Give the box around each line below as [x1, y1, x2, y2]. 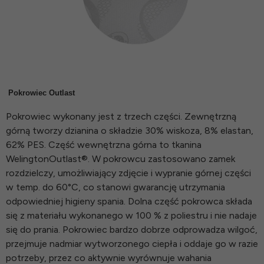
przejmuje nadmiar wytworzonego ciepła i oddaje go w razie [6, 238, 258, 250]
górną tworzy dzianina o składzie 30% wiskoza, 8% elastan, [6, 125, 253, 137]
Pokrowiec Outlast [6, 88, 75, 98]
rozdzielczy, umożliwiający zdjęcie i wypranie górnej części [6, 167, 251, 179]
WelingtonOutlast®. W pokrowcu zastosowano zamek [6, 153, 235, 165]
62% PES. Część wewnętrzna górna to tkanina [6, 139, 202, 151]
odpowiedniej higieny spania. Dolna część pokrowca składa [6, 196, 252, 207]
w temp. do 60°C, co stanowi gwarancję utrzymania [6, 181, 225, 193]
